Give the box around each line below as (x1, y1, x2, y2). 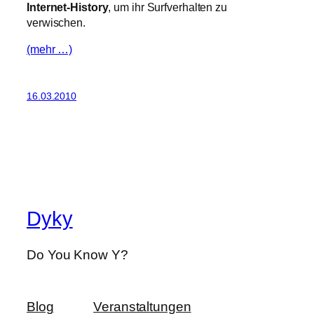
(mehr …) (27, 43, 73, 56)
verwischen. (27, 16, 86, 29)
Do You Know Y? (27, 247, 128, 263)
